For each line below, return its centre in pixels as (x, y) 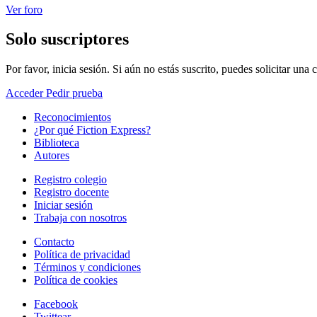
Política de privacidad (82, 255)
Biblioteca (57, 143)
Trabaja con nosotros (80, 218)
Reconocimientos (73, 117)
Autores (52, 156)
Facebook (56, 304)
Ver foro (24, 9)
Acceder (26, 93)
